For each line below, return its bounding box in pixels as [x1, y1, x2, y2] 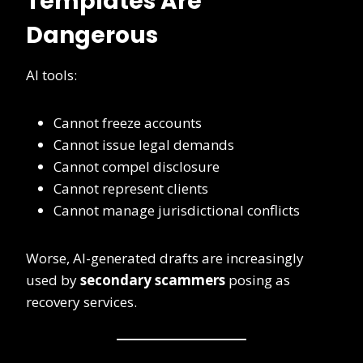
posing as [225, 271, 290, 290]
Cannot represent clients [53, 179, 208, 199]
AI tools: [26, 66, 77, 85]
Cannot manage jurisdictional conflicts [53, 201, 300, 220]
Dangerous [26, 19, 158, 52]
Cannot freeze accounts [53, 113, 202, 133]
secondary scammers [80, 271, 225, 290]
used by [26, 271, 80, 290]
